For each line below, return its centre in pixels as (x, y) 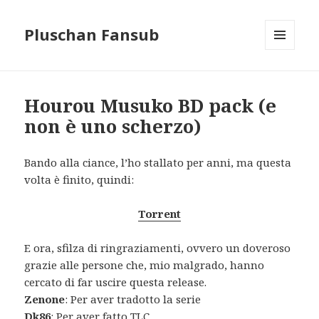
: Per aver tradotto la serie (133, 299)
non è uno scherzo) (113, 126)
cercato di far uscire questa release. (116, 282)
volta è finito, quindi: (79, 180)
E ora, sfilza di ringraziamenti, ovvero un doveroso (158, 248)
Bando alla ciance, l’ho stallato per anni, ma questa (158, 163)
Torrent (159, 214)
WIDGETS (286, 80)
